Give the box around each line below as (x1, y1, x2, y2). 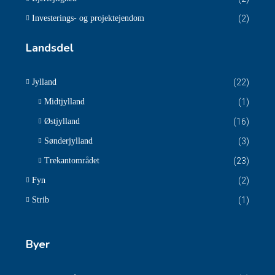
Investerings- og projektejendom (32, 14, 144, 23)
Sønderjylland (44, 136, 93, 145)
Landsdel (26, 41, 74, 55)
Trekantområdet (44, 156, 99, 165)
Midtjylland (44, 97, 85, 106)
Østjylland (44, 117, 80, 126)
